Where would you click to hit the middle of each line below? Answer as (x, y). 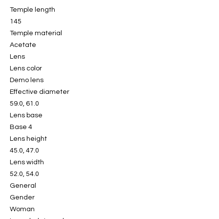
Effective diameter (40, 92)
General (23, 186)
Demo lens (27, 80)
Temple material (36, 33)
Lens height (28, 139)
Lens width (27, 163)
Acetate (23, 45)
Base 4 (21, 127)
